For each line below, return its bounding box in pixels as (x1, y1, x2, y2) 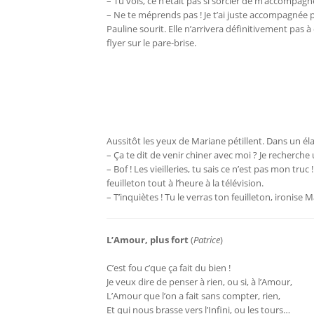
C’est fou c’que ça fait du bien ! (107, 261, 231, 275)
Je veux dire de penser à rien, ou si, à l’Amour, (107, 275, 292, 289)
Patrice (193, 233, 220, 247)
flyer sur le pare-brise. (107, 36, 196, 50)
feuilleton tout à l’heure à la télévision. (107, 177, 264, 190)
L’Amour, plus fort (107, 233, 189, 247)
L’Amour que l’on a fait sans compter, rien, (107, 289, 280, 303)
